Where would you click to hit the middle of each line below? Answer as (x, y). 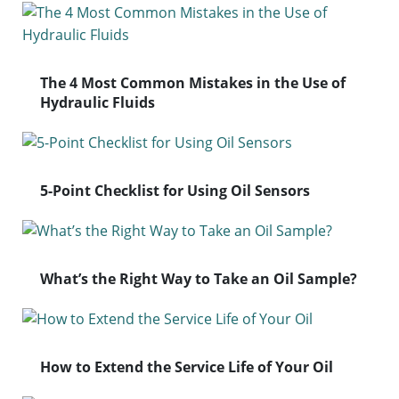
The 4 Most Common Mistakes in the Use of (192, 83)
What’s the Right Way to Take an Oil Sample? (198, 279)
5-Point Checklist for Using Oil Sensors (175, 191)
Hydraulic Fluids (97, 102)
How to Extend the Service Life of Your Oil (186, 367)
